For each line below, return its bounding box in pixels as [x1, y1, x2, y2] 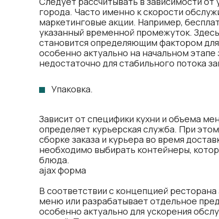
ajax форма [39, 164, 86, 176]
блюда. [39, 154, 69, 166]
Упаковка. [51, 83, 93, 95]
